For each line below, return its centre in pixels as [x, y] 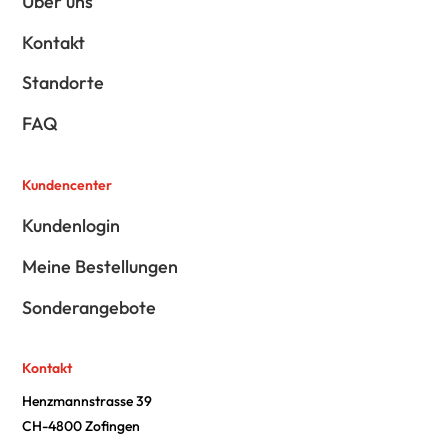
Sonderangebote [89, 307]
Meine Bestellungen [100, 266]
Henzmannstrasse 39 [87, 400]
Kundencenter [67, 184]
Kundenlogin [71, 225]
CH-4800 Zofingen [81, 425]
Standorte [63, 83]
